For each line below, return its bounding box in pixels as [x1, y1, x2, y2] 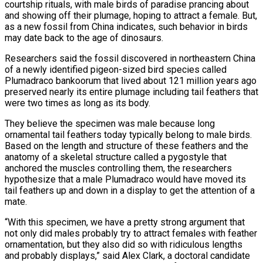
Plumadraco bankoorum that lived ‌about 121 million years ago [5, 75, 257, 86]
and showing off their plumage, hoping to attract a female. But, [5, 9, 257, 21]
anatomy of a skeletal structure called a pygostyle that [5, 151, 227, 163]
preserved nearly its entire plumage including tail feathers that [5, 86, 258, 97]
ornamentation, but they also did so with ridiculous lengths [5, 238, 242, 250]
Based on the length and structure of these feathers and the [5, 140, 248, 151]
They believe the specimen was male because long [5, 117, 215, 129]
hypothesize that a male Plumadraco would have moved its [5, 173, 246, 185]
